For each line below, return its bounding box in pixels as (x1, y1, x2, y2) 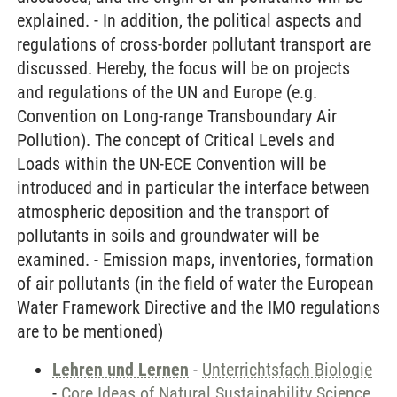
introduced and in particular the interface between (17, 177, 370, 198)
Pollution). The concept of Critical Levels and (17, 129, 335, 151)
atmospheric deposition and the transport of (17, 201, 329, 222)
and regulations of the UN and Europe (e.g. (17, 82, 317, 103)
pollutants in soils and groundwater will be (17, 225, 319, 246)
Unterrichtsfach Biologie (202, 359, 372, 380)
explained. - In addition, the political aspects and (17, 10, 362, 31)
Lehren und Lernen (52, 359, 189, 380)
